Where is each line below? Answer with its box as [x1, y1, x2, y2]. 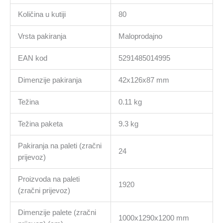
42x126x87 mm [118, 76, 169, 84]
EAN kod [17, 54, 47, 62]
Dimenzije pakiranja [17, 76, 82, 84]
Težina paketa [17, 119, 63, 128]
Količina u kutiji [17, 10, 66, 18]
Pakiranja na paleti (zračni [17, 141, 102, 150]
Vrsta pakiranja [17, 32, 66, 40]
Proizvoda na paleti [17, 175, 80, 183]
